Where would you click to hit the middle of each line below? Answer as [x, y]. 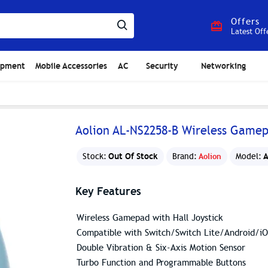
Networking [223, 66]
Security [162, 66]
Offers [245, 22]
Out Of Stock [133, 156]
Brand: [185, 156]
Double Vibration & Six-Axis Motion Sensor [161, 248]
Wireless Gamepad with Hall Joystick [150, 218]
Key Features [108, 191]
